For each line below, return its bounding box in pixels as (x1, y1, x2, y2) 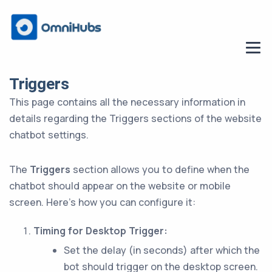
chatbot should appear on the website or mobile (9, 179, 231, 192)
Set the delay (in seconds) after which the (64, 243, 260, 257)
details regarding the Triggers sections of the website (9, 112, 262, 125)
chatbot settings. (9, 128, 89, 141)
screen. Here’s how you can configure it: (9, 195, 195, 209)
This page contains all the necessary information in (9, 95, 245, 109)
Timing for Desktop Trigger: (33, 224, 168, 237)
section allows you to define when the (70, 163, 250, 176)
